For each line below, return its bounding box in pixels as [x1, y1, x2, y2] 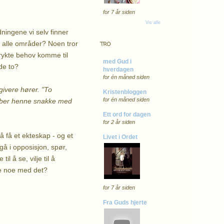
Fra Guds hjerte [103, 198, 147, 206]
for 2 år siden [103, 118, 135, 125]
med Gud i [103, 57, 131, 65]
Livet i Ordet [103, 133, 137, 140]
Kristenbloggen [103, 88, 146, 95]
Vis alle [145, 19, 160, 25]
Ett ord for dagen [103, 110, 150, 118]
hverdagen [103, 65, 133, 73]
